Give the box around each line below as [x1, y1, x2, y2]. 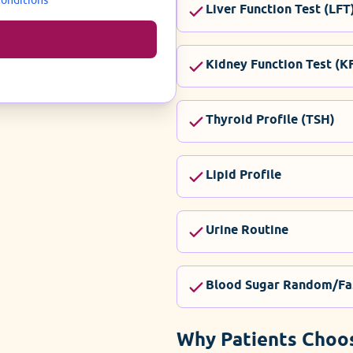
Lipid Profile [206, 166, 281, 182]
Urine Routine [206, 221, 288, 237]
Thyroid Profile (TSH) [206, 111, 335, 127]
